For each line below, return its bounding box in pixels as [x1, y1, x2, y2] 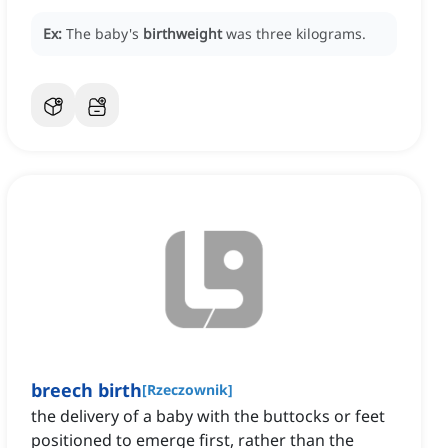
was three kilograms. [226, 24, 366, 44]
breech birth [31, 378, 142, 403]
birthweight [143, 24, 222, 44]
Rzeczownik [147, 380, 228, 400]
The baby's [66, 24, 143, 44]
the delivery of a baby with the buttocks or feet [31, 405, 385, 428]
